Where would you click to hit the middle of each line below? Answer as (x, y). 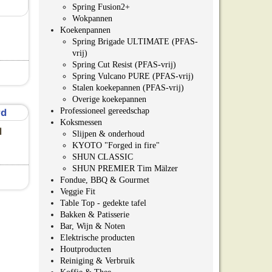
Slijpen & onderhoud (108, 134)
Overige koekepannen (109, 99)
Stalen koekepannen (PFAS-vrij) (128, 88)
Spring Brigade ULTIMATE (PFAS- (135, 42)
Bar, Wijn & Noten (92, 226)
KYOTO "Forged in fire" (116, 145)
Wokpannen (92, 19)
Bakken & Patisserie (94, 215)
